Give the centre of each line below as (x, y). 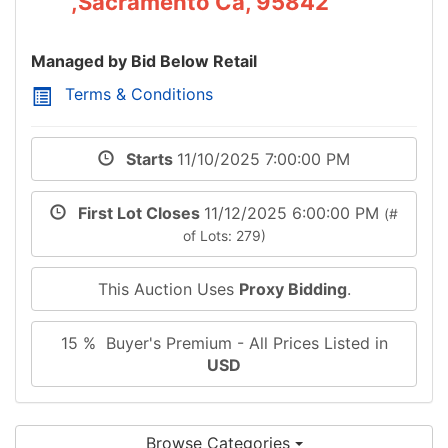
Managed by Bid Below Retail (144, 60)
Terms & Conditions (139, 93)
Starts (145, 158)
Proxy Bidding (292, 288)
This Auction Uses (168, 288)
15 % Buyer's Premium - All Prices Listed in (224, 342)
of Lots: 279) (224, 235)
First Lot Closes (135, 212)
